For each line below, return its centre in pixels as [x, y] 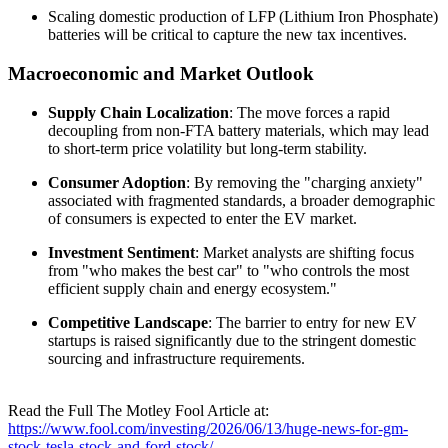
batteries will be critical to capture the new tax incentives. [227, 35]
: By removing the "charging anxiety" [304, 182]
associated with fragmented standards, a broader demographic [241, 200]
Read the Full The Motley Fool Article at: [138, 410]
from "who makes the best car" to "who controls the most [228, 270]
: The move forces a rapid [309, 112]
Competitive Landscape [128, 322]
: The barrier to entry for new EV [312, 322]
